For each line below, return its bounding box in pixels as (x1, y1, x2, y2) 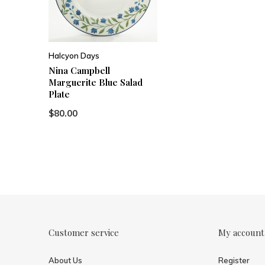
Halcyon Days (49, 51, 99, 61)
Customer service (49, 227, 119, 239)
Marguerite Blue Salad (49, 76, 143, 89)
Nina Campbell (49, 64, 110, 77)
